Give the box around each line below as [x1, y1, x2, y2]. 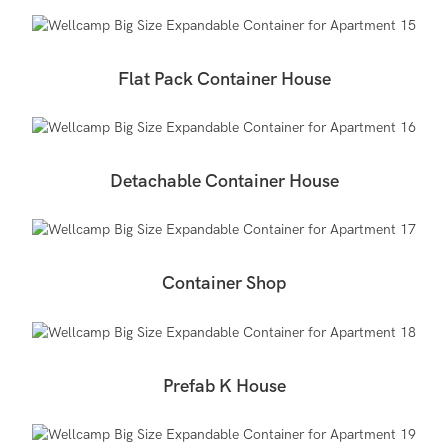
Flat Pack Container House [117, 68, 331, 90]
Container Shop [162, 273, 286, 295]
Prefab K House [162, 375, 286, 397]
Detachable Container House [109, 170, 339, 192]
